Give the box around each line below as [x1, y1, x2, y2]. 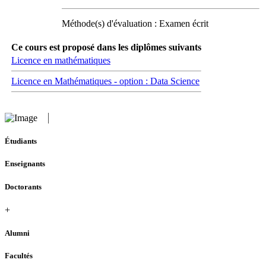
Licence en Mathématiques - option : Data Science [11, 76, 199, 86]
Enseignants [5, 159, 45, 169]
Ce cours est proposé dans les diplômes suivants [11, 42, 201, 52]
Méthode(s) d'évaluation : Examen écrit [62, 18, 208, 28]
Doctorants [5, 182, 42, 191]
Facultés [5, 251, 33, 261]
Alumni [5, 228, 30, 237]
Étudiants [5, 137, 37, 146]
